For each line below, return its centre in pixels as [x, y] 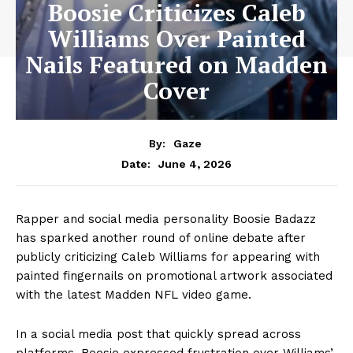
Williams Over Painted [176, 39]
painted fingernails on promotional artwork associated [174, 275]
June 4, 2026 [195, 163]
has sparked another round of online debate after [161, 238]
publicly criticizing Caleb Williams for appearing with [168, 256]
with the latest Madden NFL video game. [134, 294]
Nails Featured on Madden [176, 65]
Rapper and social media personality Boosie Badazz [166, 219]
